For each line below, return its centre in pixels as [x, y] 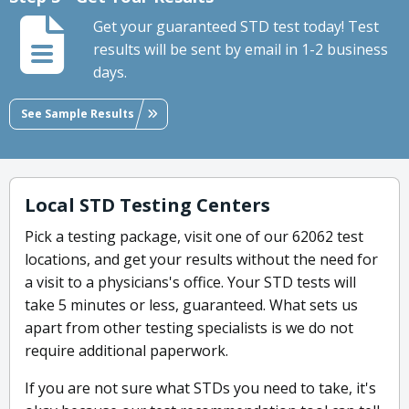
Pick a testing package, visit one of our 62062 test [194, 237]
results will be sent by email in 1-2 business [241, 50]
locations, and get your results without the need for [201, 260]
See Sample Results [78, 113]
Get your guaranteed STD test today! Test [236, 27]
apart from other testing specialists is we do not [189, 328]
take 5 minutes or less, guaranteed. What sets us [191, 305]
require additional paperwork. [126, 351]
